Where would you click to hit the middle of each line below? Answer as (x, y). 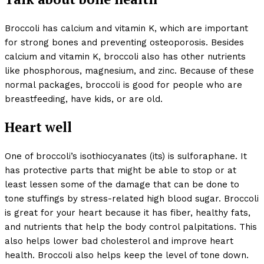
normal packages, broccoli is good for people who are (123, 85)
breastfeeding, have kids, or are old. (84, 99)
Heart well (38, 127)
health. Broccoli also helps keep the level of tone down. (127, 255)
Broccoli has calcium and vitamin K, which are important (126, 28)
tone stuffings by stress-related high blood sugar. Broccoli (132, 199)
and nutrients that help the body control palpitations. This (131, 227)
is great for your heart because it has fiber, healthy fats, (128, 213)
